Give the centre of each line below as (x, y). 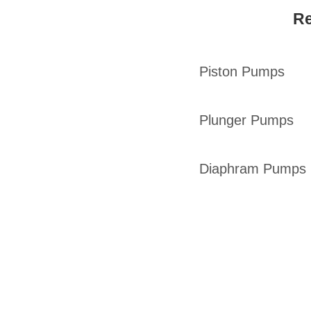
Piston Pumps (242, 72)
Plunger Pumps (246, 120)
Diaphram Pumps (252, 169)
